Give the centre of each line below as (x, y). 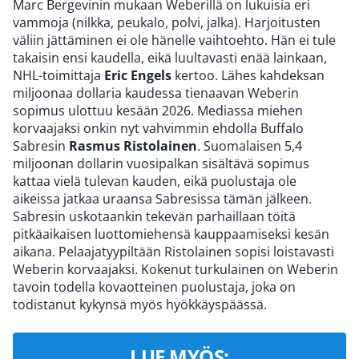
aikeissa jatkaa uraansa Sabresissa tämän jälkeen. (162, 199)
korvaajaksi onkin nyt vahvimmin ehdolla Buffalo (158, 129)
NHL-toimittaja (58, 76)
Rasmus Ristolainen (133, 146)
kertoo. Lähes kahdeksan (248, 76)
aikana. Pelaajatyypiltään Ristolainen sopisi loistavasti (173, 252)
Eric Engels (138, 76)
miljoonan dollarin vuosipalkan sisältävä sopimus (161, 164)
